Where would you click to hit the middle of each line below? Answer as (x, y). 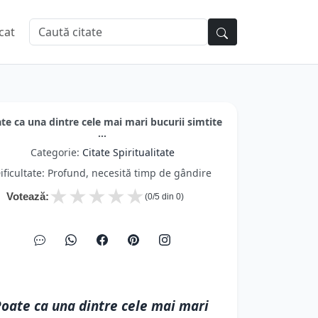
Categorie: (56, 152)
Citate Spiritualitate (128, 152)
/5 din (164, 197)
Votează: (28, 196)
